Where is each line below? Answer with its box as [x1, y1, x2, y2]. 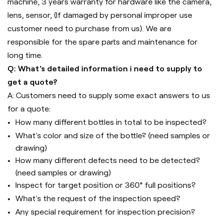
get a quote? [7, 78, 57, 87]
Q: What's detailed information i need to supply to [7, 64, 202, 73]
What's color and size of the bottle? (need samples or [15, 131, 210, 140]
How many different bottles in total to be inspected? [15, 118, 207, 127]
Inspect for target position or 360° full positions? [15, 181, 196, 190]
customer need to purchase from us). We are [7, 24, 171, 33]
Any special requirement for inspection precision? [15, 208, 197, 217]
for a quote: [7, 105, 51, 113]
